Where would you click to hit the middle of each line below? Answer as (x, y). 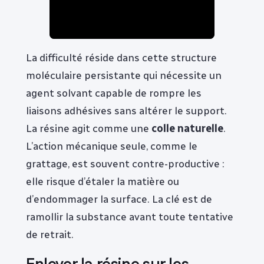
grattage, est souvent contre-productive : (125, 164)
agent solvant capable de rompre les (114, 93)
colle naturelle (187, 128)
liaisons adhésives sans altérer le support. (126, 111)
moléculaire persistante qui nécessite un (124, 75)
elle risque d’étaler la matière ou (103, 181)
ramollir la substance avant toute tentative (130, 217)
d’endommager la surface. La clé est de (119, 199)
